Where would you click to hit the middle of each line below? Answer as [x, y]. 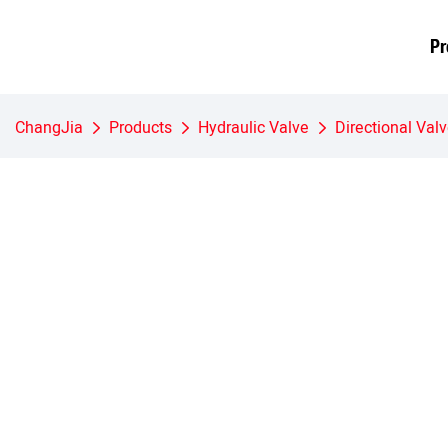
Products [140, 128]
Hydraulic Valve [253, 128]
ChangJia [49, 128]
